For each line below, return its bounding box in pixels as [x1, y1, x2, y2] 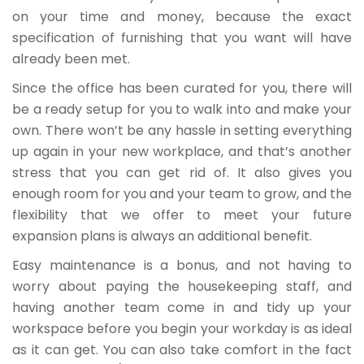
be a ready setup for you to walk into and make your [12, 100, 352, 119]
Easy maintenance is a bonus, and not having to [12, 256, 352, 275]
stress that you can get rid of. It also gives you [12, 163, 352, 183]
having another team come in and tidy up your [12, 298, 352, 318]
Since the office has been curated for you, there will [12, 79, 352, 98]
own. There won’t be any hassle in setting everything [12, 121, 352, 141]
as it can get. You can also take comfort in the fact [12, 340, 352, 360]
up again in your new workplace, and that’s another [12, 142, 352, 162]
